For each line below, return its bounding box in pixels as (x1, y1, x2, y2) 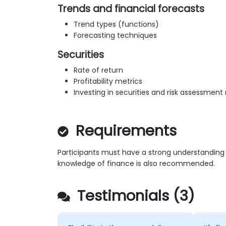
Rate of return (74, 65, 123, 76)
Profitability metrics (74, 76, 142, 87)
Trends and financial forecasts (58, 2, 204, 16)
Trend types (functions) (74, 19, 159, 30)
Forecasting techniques (74, 30, 157, 41)
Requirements (72, 121, 177, 141)
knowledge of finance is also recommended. (58, 158, 215, 169)
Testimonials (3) (73, 186, 195, 206)
